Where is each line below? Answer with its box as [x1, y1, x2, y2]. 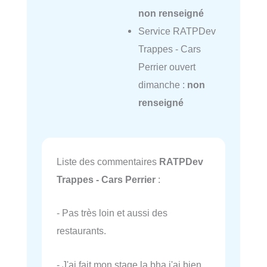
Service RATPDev [138, 25, 216, 36]
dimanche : [138, 79, 187, 90]
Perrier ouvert [138, 61, 195, 72]
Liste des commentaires [57, 156, 159, 167]
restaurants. [57, 225, 106, 237]
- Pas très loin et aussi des [57, 207, 167, 219]
